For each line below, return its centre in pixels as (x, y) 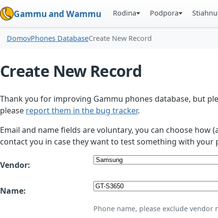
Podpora (164, 13)
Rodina (125, 13)
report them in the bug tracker (82, 111)
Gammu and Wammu (57, 14)
